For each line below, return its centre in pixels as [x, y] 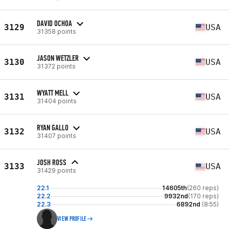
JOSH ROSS [52, 162]
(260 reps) [203, 188]
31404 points [57, 101]
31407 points [56, 135]
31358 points [56, 31]
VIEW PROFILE [72, 219]
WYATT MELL [53, 93]
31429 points [56, 170]
